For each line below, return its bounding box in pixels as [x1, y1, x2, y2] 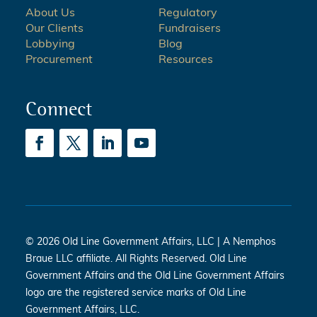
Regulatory [158, 8, 217, 20]
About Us [25, 8, 75, 20]
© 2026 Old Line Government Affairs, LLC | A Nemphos [25, 237, 276, 248]
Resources [158, 54, 213, 67]
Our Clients [25, 23, 83, 35]
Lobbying [25, 39, 75, 51]
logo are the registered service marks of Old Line [25, 288, 246, 299]
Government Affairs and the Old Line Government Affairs [25, 271, 284, 282]
